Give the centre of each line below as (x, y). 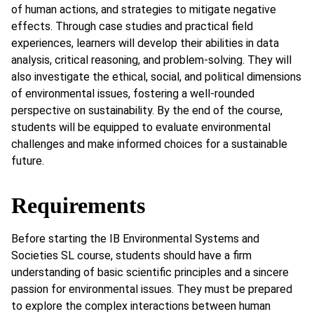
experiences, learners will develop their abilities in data (145, 43)
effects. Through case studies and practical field (132, 27)
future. (28, 161)
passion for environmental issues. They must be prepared (152, 289)
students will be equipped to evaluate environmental (141, 128)
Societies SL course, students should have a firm (131, 255)
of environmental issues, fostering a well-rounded (133, 94)
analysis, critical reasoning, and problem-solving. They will (151, 60)
